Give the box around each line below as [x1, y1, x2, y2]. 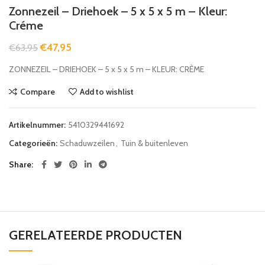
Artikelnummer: [9, 119, 67, 130]
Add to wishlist [80, 86, 134, 97]
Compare [20, 86, 55, 97]
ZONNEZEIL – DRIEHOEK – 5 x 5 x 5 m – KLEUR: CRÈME [9, 63, 204, 75]
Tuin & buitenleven [121, 137, 188, 148]
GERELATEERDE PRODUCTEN [9, 227, 182, 243]
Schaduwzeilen [60, 137, 115, 148]
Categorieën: [9, 137, 59, 148]
